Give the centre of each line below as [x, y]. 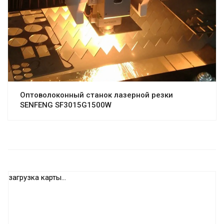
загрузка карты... [37, 178]
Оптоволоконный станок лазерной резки [96, 95]
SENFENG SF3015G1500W [66, 105]
